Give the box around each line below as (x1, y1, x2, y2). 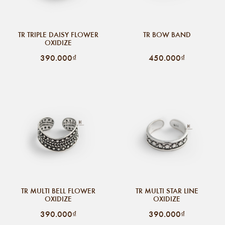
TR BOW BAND (143, 29, 191, 40)
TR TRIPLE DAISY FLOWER (18, 29, 98, 40)
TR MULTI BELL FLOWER (21, 185, 95, 196)
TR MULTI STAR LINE (135, 185, 198, 196)
